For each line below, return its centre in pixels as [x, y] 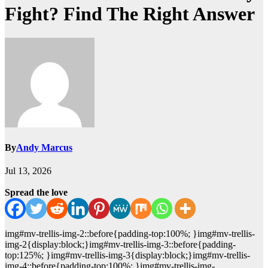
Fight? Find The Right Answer [130, 13]
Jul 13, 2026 [28, 171]
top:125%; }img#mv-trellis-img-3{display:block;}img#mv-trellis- [127, 255]
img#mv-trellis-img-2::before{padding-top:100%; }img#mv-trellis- [130, 234]
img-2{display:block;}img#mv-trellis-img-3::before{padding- [120, 245]
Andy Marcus [44, 148]
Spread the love [36, 193]
